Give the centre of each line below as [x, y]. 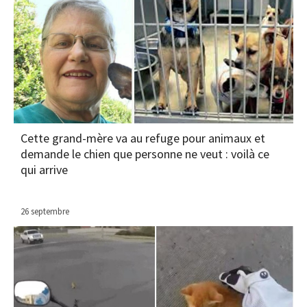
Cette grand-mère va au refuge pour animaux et [143, 138]
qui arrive [44, 170]
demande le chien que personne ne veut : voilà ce [145, 154]
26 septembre [45, 212]
